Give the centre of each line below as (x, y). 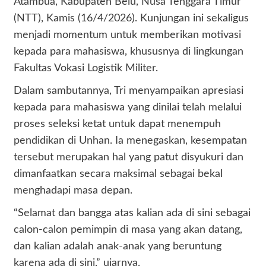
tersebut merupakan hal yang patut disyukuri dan (128, 157)
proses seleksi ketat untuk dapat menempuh (117, 124)
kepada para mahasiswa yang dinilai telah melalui (127, 107)
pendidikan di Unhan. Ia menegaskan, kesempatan (130, 140)
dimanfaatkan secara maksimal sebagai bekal (118, 174)
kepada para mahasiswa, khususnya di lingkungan (128, 51)
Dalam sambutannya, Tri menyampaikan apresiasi (128, 91)
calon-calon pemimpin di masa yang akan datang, (128, 229)
